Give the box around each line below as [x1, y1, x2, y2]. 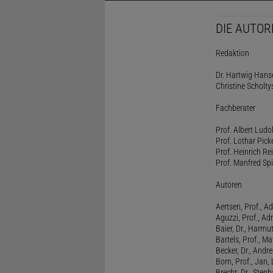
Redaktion [215, 48, 249, 58]
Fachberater [215, 102, 255, 113]
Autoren [215, 179, 242, 190]
